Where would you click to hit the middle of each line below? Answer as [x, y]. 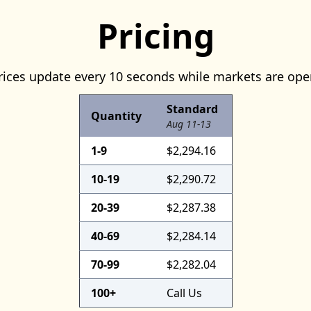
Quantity [116, 116]
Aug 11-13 [188, 124]
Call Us [184, 293]
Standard [192, 109]
